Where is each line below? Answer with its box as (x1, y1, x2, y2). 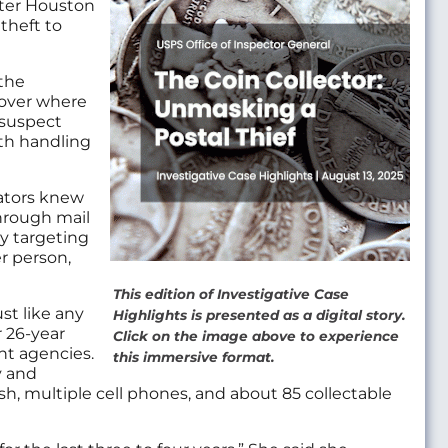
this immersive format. (113, 349, 276, 366)
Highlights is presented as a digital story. (113, 307, 407, 324)
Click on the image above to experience (113, 328, 400, 345)
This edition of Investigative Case (113, 286, 350, 303)
